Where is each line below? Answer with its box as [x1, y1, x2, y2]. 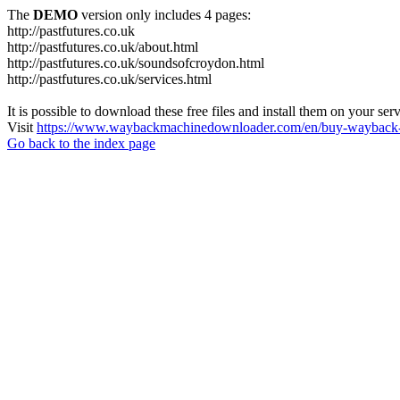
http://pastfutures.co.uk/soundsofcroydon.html [7, 55, 264, 71]
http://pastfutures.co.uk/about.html [7, 39, 198, 54]
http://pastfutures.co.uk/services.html [7, 71, 212, 87]
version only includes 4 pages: [78, 7, 251, 22]
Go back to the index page [7, 136, 155, 151]
